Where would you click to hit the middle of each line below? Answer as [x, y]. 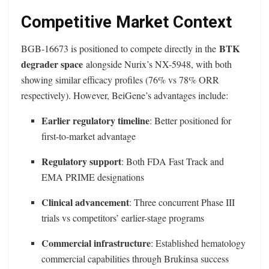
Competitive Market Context [126, 22]
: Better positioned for [191, 121]
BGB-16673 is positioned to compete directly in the [120, 49]
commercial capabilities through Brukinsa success [135, 259]
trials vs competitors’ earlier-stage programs [123, 218]
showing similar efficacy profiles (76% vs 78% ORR [120, 80]
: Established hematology [198, 243]
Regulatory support [82, 162]
